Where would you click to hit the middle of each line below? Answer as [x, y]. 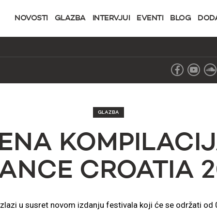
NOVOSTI [31, 18]
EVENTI [150, 18]
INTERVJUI [111, 18]
